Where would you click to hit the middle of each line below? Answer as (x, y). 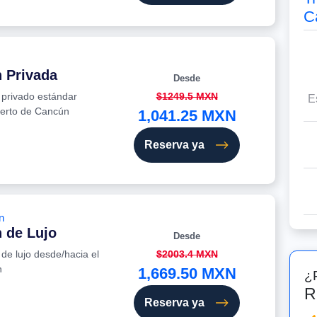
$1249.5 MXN (187, 97)
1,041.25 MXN (187, 116)
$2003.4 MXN (187, 254)
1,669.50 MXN (187, 274)
